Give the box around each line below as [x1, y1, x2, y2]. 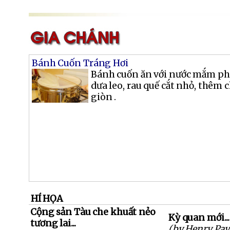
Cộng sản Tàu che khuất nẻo [30, 206, 156, 218]
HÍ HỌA [29, 193, 63, 205]
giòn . [91, 91, 117, 103]
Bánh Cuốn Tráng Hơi [32, 57, 128, 69]
